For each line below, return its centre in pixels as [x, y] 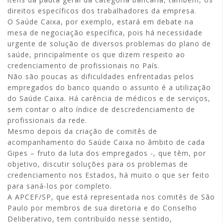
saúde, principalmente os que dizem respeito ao [96, 55]
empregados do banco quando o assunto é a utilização [109, 87]
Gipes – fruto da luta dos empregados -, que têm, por [107, 153]
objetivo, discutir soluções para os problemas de [98, 164]
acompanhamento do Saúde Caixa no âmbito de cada [106, 142]
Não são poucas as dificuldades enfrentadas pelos [101, 76]
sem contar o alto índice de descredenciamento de [101, 109]
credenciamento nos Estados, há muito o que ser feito [109, 175]
